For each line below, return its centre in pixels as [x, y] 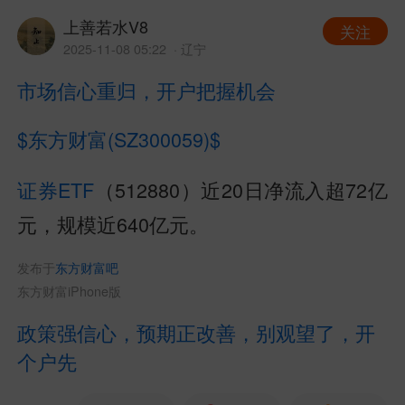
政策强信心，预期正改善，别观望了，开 [197, 332]
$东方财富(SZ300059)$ [122, 139]
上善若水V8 [106, 27]
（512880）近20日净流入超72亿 [241, 189]
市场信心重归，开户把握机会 [147, 89]
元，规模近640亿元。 [113, 224]
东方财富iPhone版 [70, 291]
